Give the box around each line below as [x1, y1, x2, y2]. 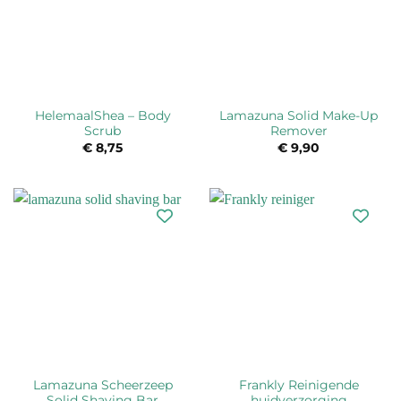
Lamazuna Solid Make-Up [219, 108, 378, 124]
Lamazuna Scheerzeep [32, 377, 173, 392]
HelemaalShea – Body [34, 108, 171, 124]
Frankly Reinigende [238, 377, 359, 392]
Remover [269, 124, 328, 139]
